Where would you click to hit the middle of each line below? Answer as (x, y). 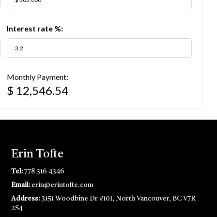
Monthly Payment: (38, 77)
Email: (21, 185)
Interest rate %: (35, 28)
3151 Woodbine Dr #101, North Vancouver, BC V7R (118, 199)
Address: (26, 199)
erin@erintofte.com (62, 185)
